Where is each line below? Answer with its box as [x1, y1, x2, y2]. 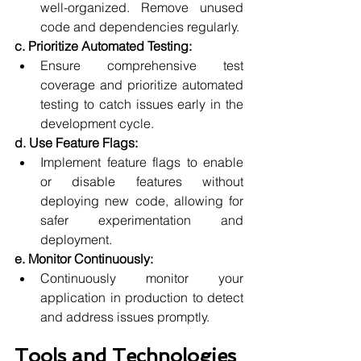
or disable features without [40, 173, 243, 190]
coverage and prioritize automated [40, 77, 243, 93]
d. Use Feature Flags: [15, 135, 138, 151]
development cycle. [40, 115, 154, 132]
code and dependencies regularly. [40, 19, 239, 35]
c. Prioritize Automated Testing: [15, 38, 192, 55]
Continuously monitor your [40, 270, 243, 287]
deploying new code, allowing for [40, 193, 243, 210]
